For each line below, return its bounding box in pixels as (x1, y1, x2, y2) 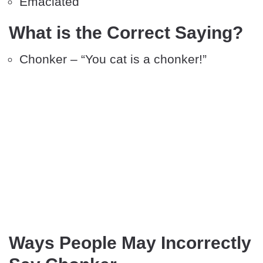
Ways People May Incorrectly (9, 233, 251, 253)
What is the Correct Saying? (9, 23, 243, 43)
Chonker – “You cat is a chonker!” (19, 52, 207, 66)
